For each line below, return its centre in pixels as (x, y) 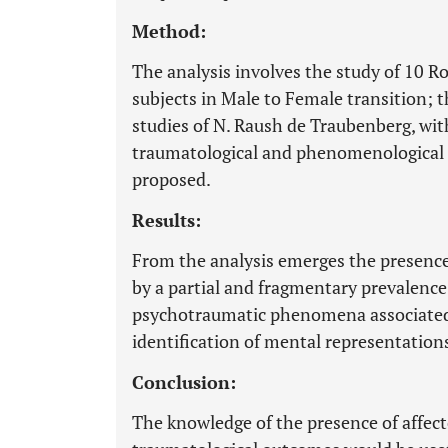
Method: (169, 31)
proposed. (171, 179)
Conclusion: (184, 382)
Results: (166, 220)
